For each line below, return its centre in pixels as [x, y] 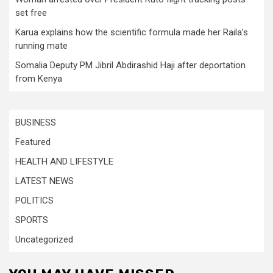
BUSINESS [36, 122]
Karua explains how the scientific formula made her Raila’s [132, 32]
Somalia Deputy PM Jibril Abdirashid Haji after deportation [130, 65]
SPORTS [32, 220]
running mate [41, 45]
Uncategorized [44, 239]
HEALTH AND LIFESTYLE [64, 161]
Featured [33, 142]
